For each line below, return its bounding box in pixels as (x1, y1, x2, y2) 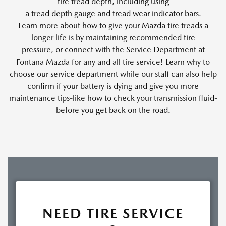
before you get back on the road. (55, 105, 171, 115)
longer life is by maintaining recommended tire (31, 32, 195, 42)
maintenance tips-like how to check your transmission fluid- (9, 93, 217, 103)
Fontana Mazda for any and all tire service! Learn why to (16, 56, 210, 67)
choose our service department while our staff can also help (9, 69, 217, 79)
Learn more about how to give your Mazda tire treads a (18, 20, 208, 30)
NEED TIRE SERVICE (42, 204, 184, 222)
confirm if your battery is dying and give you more (27, 81, 199, 91)
